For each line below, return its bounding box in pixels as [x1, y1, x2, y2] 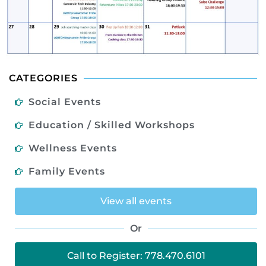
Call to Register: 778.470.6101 [66, 250, 205, 262]
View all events [100, 195, 172, 207]
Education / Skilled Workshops [28, 119, 195, 131]
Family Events [28, 166, 105, 178]
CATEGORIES [9, 72, 78, 84]
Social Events [28, 96, 101, 108]
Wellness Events [28, 142, 117, 154]
